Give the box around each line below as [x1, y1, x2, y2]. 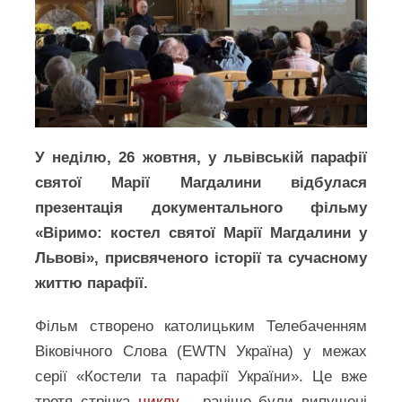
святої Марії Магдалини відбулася [35, 173, 367, 191]
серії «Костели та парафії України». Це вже [35, 367, 367, 385]
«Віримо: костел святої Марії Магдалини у [35, 223, 367, 241]
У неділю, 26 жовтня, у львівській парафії [35, 148, 367, 166]
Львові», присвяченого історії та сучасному [35, 249, 367, 267]
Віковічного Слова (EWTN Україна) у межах [35, 342, 367, 360]
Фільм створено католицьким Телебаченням [35, 317, 367, 335]
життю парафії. [35, 274, 149, 292]
